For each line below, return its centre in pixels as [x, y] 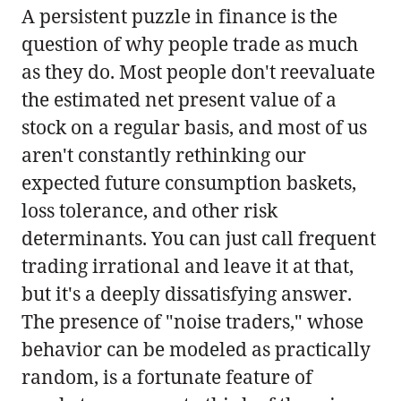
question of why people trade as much [190, 43]
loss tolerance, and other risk [149, 210]
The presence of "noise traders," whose [192, 321]
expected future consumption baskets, [189, 182]
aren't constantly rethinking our [164, 154]
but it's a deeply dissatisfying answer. [187, 293]
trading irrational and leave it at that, [188, 265]
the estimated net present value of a [179, 99]
